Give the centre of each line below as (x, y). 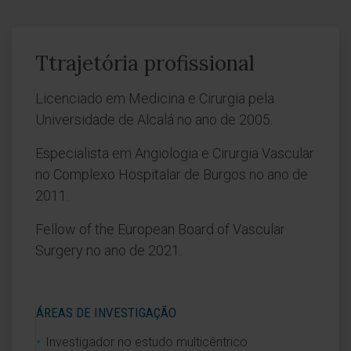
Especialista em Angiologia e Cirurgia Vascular (175, 153)
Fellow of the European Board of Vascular (160, 229)
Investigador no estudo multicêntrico (147, 342)
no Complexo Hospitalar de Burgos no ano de (172, 174)
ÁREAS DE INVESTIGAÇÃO (106, 313)
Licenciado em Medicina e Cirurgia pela (155, 98)
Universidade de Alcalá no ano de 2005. (154, 119)
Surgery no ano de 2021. (109, 250)
